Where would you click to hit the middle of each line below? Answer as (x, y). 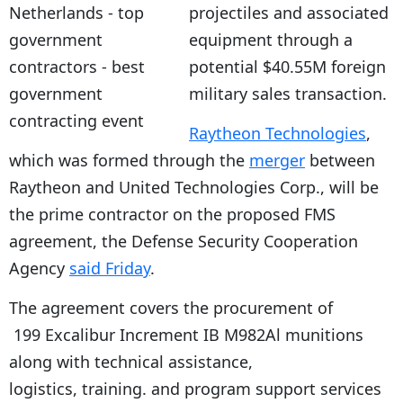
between (340, 160)
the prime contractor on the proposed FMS (172, 214)
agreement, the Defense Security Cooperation (184, 241)
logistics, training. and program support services (195, 388)
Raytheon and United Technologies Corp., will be (194, 187)
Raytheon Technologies (278, 133)
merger (277, 160)
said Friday (110, 268)
